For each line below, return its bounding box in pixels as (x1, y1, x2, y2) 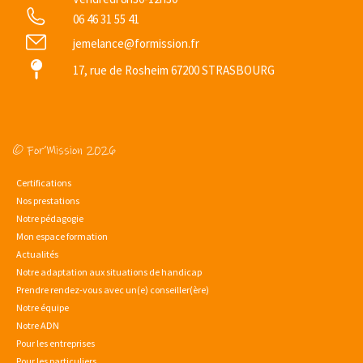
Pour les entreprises (16, 336, 95, 349)
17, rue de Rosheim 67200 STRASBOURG (72, 62, 275, 78)
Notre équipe (16, 301, 69, 314)
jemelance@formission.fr (72, 35, 199, 51)
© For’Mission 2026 (12, 142, 116, 158)
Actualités (16, 247, 58, 260)
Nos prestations (16, 194, 79, 207)
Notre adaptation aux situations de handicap (16, 265, 202, 278)
